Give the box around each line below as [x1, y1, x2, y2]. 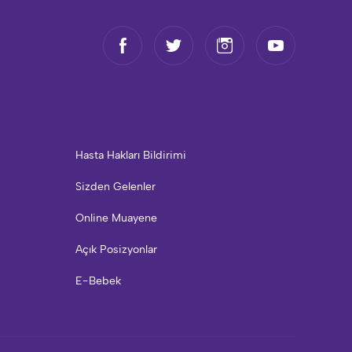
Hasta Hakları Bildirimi [75, 148, 186, 162]
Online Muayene [75, 211, 157, 225]
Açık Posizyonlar [75, 243, 157, 256]
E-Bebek [75, 274, 121, 288]
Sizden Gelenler [75, 180, 156, 193]
